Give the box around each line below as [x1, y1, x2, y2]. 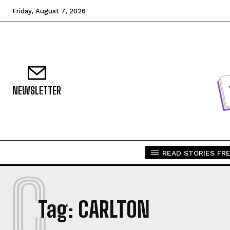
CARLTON [78, 197, 150, 223]
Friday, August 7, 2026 [12, 7, 86, 15]
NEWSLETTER [12, 84, 61, 97]
